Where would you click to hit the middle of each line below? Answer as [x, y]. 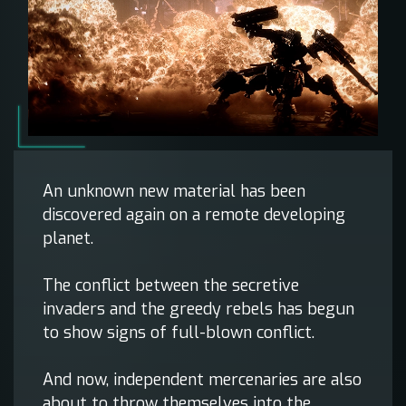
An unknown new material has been [174, 192]
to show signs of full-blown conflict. [179, 333]
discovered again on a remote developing [194, 215]
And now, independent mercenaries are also [202, 380]
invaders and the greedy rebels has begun [198, 309]
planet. [68, 239]
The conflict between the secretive [171, 286]
